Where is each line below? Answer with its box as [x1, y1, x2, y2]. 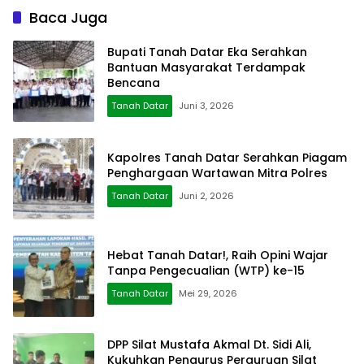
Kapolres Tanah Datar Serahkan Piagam [107, 149, 347, 166]
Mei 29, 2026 [179, 286, 237, 300]
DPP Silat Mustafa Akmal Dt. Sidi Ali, [107, 336, 311, 353]
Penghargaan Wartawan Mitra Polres [107, 164, 327, 181]
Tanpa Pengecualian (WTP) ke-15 [107, 262, 305, 279]
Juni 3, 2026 [179, 99, 234, 113]
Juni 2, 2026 [179, 188, 234, 202]
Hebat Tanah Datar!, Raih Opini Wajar [107, 246, 328, 263]
